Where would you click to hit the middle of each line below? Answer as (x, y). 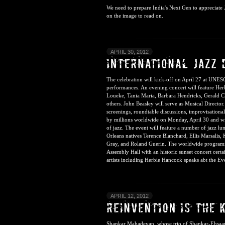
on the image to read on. (135, 16)
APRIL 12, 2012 (130, 196)
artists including (126, 160)
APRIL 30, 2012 (130, 52)
